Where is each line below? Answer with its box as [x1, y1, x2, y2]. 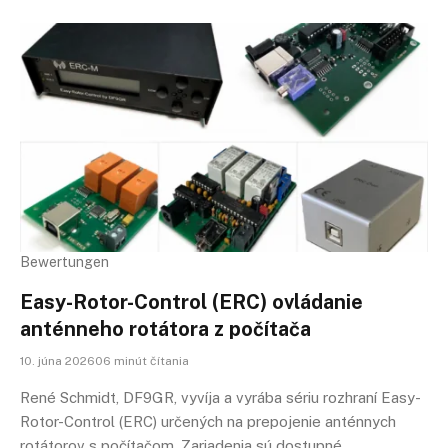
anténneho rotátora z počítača [20, 317, 311, 341]
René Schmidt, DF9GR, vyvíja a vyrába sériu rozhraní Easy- [20, 389, 421, 406]
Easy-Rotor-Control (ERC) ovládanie [20, 290, 363, 314]
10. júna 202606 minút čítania [20, 354, 189, 368]
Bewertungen [20, 254, 109, 270]
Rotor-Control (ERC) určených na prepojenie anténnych [20, 413, 396, 430]
